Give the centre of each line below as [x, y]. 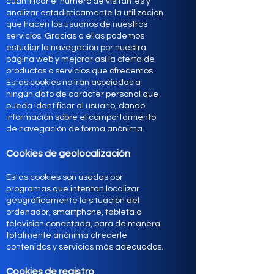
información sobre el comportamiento [81, 117]
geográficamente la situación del [73, 201]
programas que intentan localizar [73, 189]
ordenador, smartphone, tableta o [74, 212]
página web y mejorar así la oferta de [80, 59]
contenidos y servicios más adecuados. [85, 247]
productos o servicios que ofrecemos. [80, 71]
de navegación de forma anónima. [75, 129]
